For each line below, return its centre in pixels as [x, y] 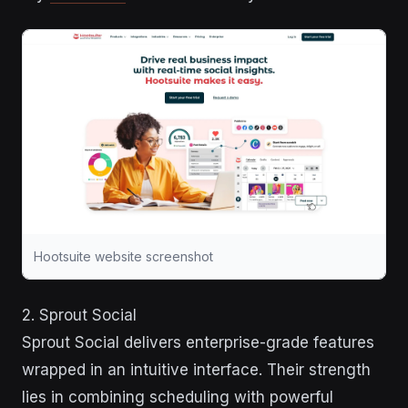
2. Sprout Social [79, 316]
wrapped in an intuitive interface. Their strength [196, 370]
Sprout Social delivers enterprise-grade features [198, 343]
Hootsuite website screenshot [123, 257]
